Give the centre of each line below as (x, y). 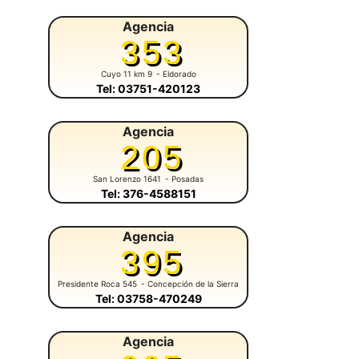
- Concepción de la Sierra (190, 284)
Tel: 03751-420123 (148, 89)
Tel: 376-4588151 (148, 194)
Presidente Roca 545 (97, 284)
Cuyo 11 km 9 (126, 74)
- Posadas (184, 179)
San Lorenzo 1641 (127, 179)
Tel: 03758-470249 (148, 299)
